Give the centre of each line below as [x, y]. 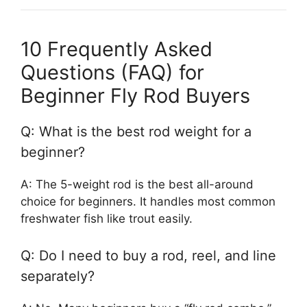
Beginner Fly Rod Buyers [135, 96]
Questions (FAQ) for [112, 72]
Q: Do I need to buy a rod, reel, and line [148, 255]
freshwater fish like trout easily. [107, 219]
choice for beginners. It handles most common [148, 201]
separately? [58, 276]
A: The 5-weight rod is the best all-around [137, 184]
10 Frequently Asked [116, 49]
